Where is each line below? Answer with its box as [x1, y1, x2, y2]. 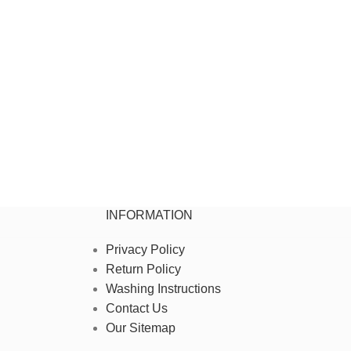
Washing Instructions [105, 282, 221, 295]
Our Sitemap [105, 321, 175, 335]
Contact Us [105, 302, 168, 315]
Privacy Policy [105, 243, 185, 256]
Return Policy [105, 262, 181, 276]
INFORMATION [105, 208, 193, 222]
